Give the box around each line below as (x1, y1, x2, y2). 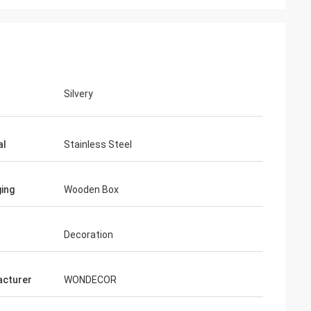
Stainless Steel (64, 139, 132, 150)
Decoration (64, 229, 113, 240)
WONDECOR (64, 274, 117, 285)
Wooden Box (64, 184, 119, 195)
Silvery (64, 88, 93, 99)
